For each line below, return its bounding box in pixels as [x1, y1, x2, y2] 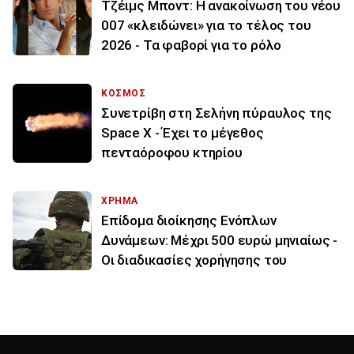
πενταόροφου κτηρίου [101, 145, 243, 161]
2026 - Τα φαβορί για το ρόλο [101, 37, 282, 54]
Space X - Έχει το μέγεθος [101, 125, 264, 141]
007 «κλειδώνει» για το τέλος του [101, 17, 311, 34]
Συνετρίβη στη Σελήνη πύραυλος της [101, 105, 332, 122]
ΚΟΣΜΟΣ [101, 88, 146, 100]
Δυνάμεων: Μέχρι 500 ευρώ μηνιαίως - [101, 232, 338, 249]
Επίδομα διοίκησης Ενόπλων [101, 213, 277, 229]
